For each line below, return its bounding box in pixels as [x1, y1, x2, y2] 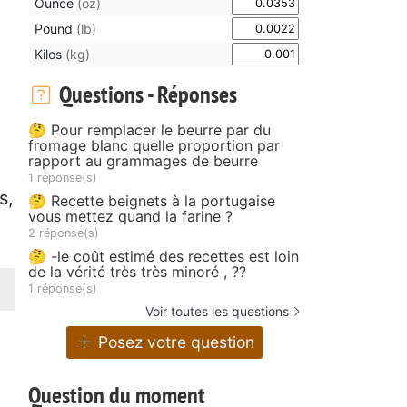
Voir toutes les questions [145, 303, 289, 319]
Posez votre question [94, 333, 255, 352]
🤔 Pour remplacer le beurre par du [28, 120, 271, 139]
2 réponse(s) [28, 225, 99, 240]
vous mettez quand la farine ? [28, 206, 233, 225]
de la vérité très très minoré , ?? [28, 262, 246, 281]
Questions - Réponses [54, 78, 237, 109]
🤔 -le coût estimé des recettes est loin [28, 246, 299, 265]
